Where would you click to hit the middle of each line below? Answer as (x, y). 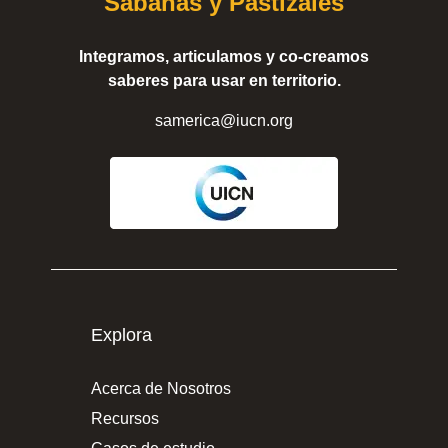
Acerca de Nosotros (161, 388)
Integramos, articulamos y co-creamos (224, 56)
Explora (122, 335)
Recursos (125, 418)
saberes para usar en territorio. (224, 80)
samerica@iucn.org (224, 120)
